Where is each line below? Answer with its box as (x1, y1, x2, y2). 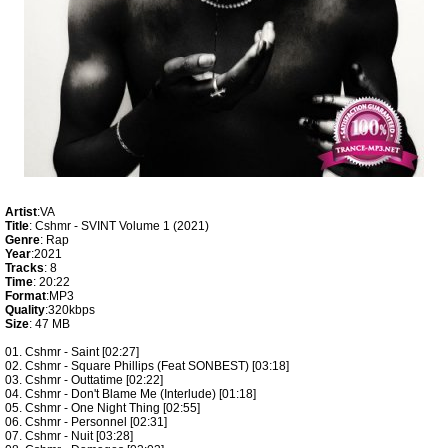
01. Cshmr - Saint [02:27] (5, 345, 139, 359)
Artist (5, 205, 37, 219)
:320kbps (45, 303, 95, 317)
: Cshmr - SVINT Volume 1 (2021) (29, 219, 209, 233)
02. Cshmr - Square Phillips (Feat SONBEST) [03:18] (5, 359, 289, 373)
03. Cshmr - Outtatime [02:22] (5, 373, 163, 387)
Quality (5, 303, 45, 317)
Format (5, 289, 46, 303)
